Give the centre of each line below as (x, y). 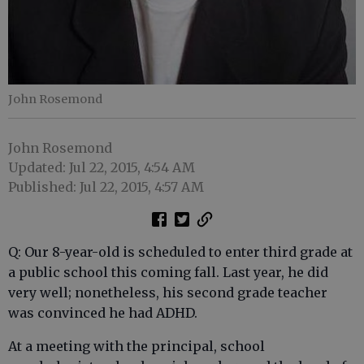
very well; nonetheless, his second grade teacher (168, 293)
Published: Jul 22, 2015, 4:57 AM (106, 187)
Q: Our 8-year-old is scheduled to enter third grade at (180, 252)
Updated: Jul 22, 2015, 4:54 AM (102, 168)
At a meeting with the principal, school (136, 347)
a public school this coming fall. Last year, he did (168, 273)
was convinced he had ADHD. (103, 313)
